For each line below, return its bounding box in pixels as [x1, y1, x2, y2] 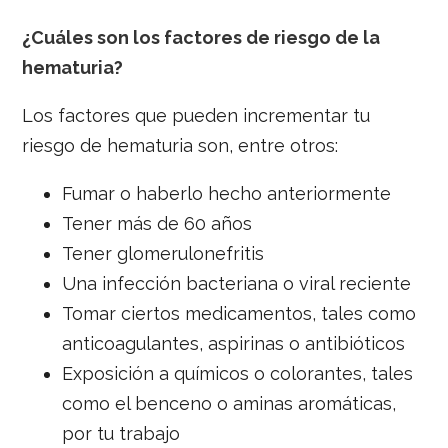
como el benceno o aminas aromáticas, [62, 392, 397, 414]
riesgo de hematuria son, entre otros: [22, 134, 339, 156]
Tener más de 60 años [62, 212, 253, 234]
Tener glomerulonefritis [62, 242, 265, 264]
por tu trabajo [62, 422, 181, 444]
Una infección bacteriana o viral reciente [62, 272, 412, 294]
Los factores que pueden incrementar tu [22, 104, 371, 126]
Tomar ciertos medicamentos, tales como [62, 302, 417, 324]
